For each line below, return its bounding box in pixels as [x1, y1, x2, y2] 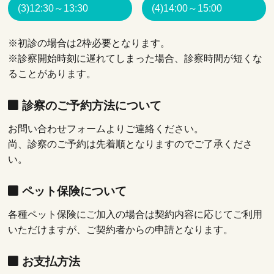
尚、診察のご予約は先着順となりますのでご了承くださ [8, 138, 253, 149]
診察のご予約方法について [22, 99, 162, 113]
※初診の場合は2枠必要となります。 [8, 38, 171, 49]
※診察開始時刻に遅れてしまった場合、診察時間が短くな [8, 53, 263, 64]
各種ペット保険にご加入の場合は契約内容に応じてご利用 [8, 209, 263, 220]
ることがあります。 [8, 68, 97, 80]
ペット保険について [22, 184, 127, 198]
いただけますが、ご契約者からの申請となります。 [8, 224, 234, 235]
